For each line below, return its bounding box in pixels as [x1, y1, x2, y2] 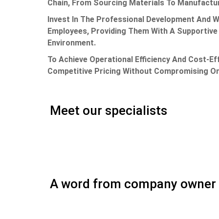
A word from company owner [50, 176, 216, 191]
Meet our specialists [50, 103, 167, 118]
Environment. [47, 38, 100, 47]
